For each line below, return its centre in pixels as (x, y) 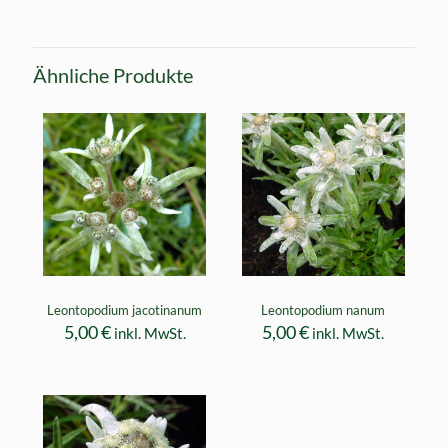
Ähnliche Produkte (113, 74)
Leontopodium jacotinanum (125, 309)
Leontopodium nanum (323, 309)
